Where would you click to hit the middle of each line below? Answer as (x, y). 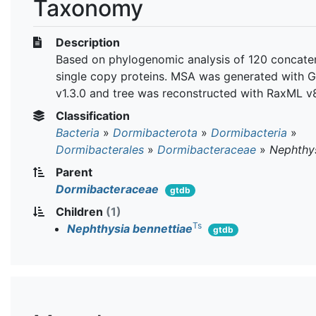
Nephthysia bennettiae (130, 228)
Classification (91, 115)
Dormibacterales (100, 149)
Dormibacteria (249, 132)
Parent (73, 172)
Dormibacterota (155, 132)
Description (86, 42)
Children (79, 211)
